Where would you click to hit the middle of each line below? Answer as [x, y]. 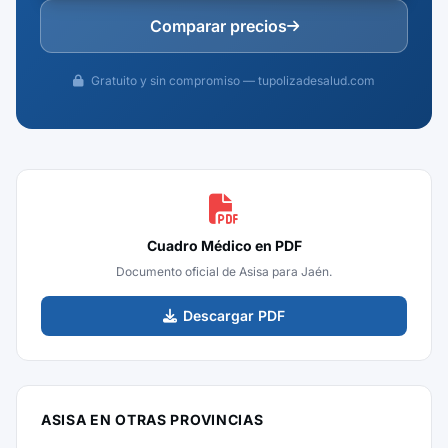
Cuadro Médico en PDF [224, 245]
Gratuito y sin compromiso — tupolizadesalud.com [231, 80]
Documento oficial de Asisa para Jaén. [224, 271]
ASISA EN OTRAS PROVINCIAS [152, 419]
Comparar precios [218, 26]
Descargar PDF [234, 315]
